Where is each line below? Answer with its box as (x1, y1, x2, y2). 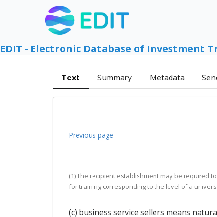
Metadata (149, 72, 185, 83)
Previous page (68, 130, 113, 139)
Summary (97, 72, 132, 83)
